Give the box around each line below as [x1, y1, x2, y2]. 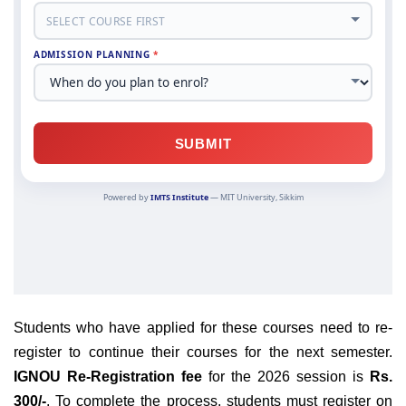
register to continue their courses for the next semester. [14, 343, 392, 360]
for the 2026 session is [202, 368, 370, 384]
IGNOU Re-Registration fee [14, 368, 202, 384]
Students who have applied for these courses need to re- [14, 319, 392, 335]
